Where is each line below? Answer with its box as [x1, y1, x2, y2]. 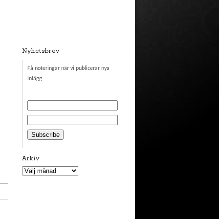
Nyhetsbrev [22, 46, 60, 55]
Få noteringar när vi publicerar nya [27, 65, 109, 71]
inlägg [27, 75, 42, 82]
